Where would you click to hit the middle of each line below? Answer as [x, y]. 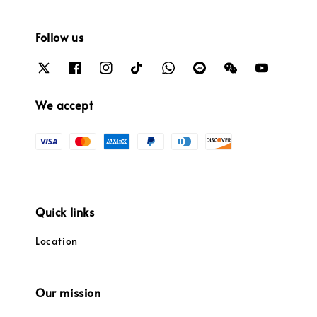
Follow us [60, 36]
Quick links [65, 212]
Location [57, 241]
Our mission [68, 292]
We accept [64, 105]
